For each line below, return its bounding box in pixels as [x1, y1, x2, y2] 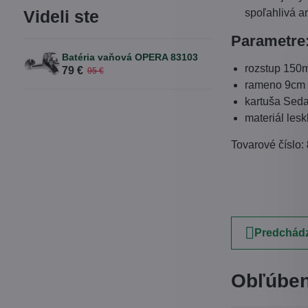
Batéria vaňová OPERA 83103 [61, 51, 198, 63]
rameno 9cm [245, 79, 306, 91]
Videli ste [23, 8, 99, 26]
